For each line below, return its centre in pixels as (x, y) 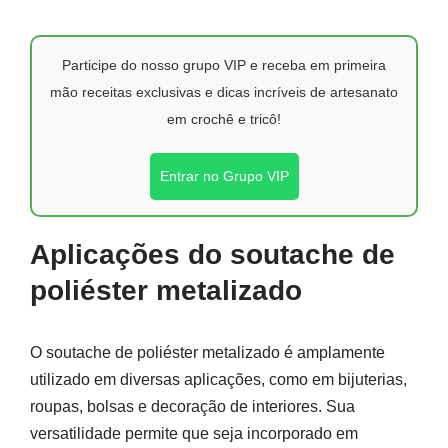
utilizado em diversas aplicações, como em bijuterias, (218, 379)
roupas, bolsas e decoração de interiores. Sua (192, 406)
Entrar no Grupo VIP (224, 176)
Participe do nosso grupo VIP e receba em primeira (224, 65)
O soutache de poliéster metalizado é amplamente (207, 352)
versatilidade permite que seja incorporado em (194, 433)
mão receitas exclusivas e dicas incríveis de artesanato (224, 92)
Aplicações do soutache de (212, 254)
